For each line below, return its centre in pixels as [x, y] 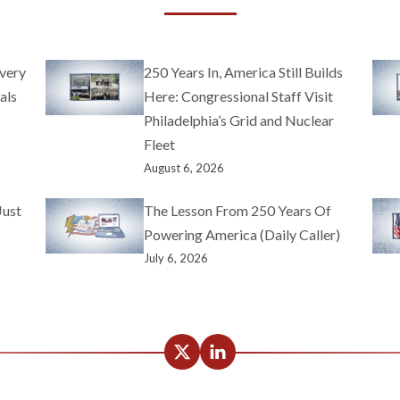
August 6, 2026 [183, 167]
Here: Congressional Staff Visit [238, 96]
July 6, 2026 [175, 258]
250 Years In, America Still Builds [243, 71]
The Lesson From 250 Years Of [237, 210]
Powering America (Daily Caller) [242, 234]
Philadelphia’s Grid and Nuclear [238, 120]
